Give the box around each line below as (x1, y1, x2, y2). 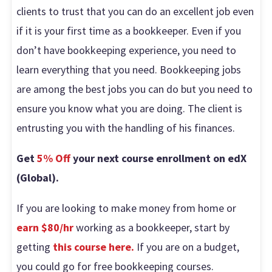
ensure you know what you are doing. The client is (16, 101, 243, 116)
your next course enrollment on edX (70, 151, 247, 166)
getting (16, 240, 53, 254)
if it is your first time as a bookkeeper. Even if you (16, 24, 242, 38)
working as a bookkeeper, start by (73, 220, 230, 235)
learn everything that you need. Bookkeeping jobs (16, 63, 242, 77)
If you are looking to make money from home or (16, 201, 237, 216)
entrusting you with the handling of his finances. (16, 121, 236, 135)
